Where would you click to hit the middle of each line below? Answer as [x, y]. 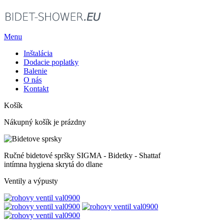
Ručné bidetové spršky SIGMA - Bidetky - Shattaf [82, 155]
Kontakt [36, 89]
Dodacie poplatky [51, 62]
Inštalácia [38, 53]
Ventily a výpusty [31, 181]
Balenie [35, 71]
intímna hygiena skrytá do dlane [53, 164]
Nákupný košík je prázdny [45, 122]
